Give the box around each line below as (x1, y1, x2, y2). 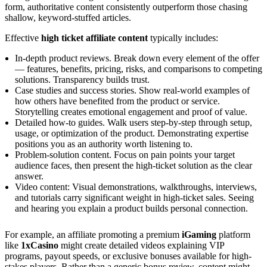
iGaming (182, 229, 216, 240)
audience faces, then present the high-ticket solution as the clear (15, 160, 252, 171)
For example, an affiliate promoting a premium (5, 229, 182, 240)
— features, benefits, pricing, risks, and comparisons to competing (15, 64, 262, 74)
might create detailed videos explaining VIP (58, 240, 224, 251)
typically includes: (148, 33, 218, 44)
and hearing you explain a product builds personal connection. (15, 203, 248, 214)
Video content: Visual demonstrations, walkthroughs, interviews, (15, 182, 257, 193)
